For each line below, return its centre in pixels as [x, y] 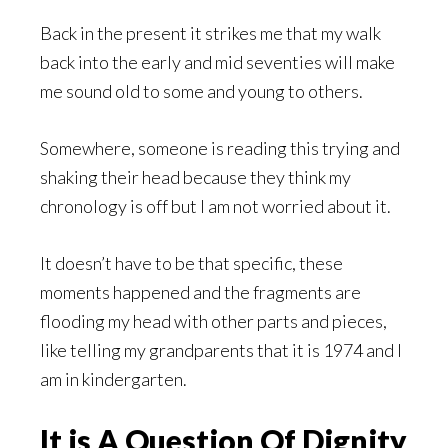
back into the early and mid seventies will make [217, 61]
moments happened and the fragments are [200, 291]
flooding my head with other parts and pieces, [213, 320]
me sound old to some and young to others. [201, 90]
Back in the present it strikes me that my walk [210, 32]
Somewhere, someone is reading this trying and [220, 147]
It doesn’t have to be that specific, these [191, 262]
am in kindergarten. [113, 378]
